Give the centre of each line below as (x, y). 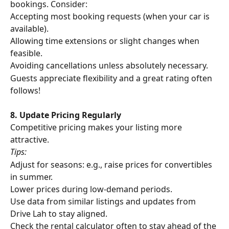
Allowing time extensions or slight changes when (106, 41)
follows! (25, 90)
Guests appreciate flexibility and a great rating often (112, 78)
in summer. (31, 177)
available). (29, 29)
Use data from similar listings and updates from (104, 202)
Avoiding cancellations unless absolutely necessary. (109, 66)
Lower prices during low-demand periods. (91, 189)
